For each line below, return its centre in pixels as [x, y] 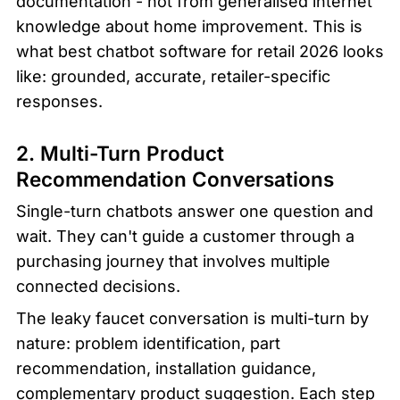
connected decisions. [98, 287]
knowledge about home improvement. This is [189, 26]
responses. [59, 101]
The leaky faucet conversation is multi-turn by [192, 319]
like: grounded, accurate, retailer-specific [173, 76]
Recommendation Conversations [175, 179]
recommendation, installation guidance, [166, 369]
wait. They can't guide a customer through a [185, 237]
